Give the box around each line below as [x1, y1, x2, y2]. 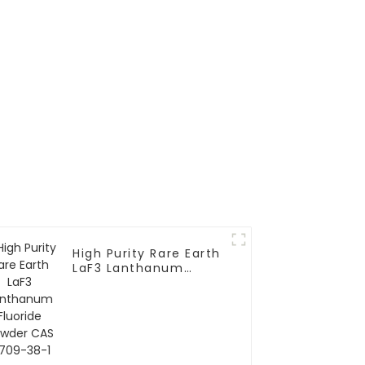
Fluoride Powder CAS [73, 275, 212, 292]
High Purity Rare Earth [73, 245, 221, 262]
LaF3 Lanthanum [73, 260, 184, 277]
